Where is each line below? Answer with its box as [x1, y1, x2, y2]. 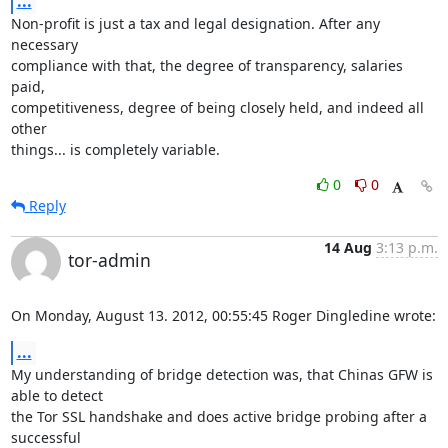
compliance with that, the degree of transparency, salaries [10, 56, 403, 75]
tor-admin [67, 248, 151, 272]
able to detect [10, 386, 107, 405]
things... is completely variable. [10, 140, 220, 159]
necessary [10, 35, 78, 54]
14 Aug [323, 238, 372, 257]
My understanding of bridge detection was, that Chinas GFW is [10, 365, 433, 384]
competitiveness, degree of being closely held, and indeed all [10, 98, 424, 117]
